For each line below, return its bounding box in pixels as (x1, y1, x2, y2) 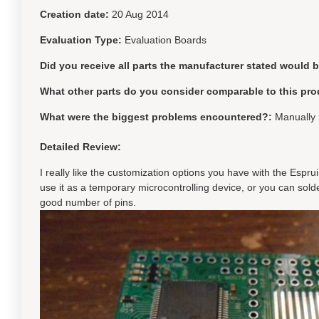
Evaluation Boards (125, 34, 206, 46)
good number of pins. (40, 197, 136, 208)
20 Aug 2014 (112, 9, 169, 20)
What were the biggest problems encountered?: (40, 111, 272, 122)
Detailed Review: (40, 141, 121, 152)
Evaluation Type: (40, 34, 122, 46)
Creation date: (40, 9, 109, 20)
